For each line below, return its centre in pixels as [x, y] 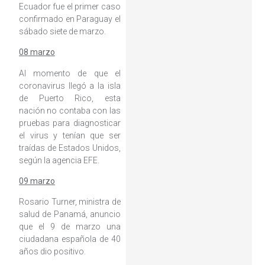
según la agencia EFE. [59, 160]
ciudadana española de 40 [70, 239]
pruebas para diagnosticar [70, 123]
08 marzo [37, 52]
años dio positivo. [52, 252]
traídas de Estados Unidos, [70, 148]
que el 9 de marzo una [70, 227]
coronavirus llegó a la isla [70, 85]
